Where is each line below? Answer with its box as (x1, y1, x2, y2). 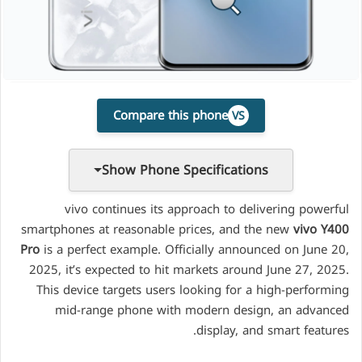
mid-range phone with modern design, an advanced (55, 299, 349, 322)
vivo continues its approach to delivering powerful (65, 198, 349, 221)
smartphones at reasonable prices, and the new (21, 218, 293, 242)
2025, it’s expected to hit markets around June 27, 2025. (29, 259, 349, 282)
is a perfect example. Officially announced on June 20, (40, 238, 349, 262)
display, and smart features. (196, 319, 349, 343)
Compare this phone (113, 103, 228, 127)
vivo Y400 (293, 218, 349, 242)
